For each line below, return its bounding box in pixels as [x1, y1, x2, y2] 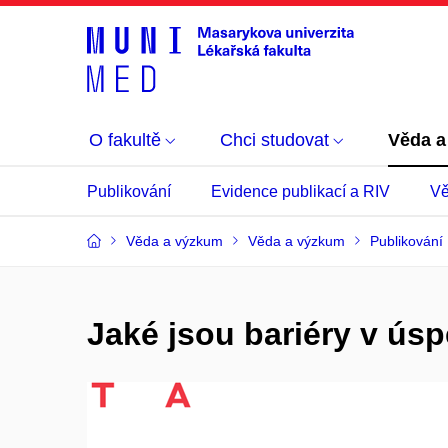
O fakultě [89, 130, 161, 150]
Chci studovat [220, 130, 329, 150]
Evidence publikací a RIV [211, 183, 390, 200]
